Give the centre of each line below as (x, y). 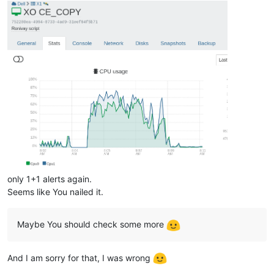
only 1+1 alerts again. (50, 179)
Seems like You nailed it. (55, 191)
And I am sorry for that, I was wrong (80, 257)
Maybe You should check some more (92, 224)
